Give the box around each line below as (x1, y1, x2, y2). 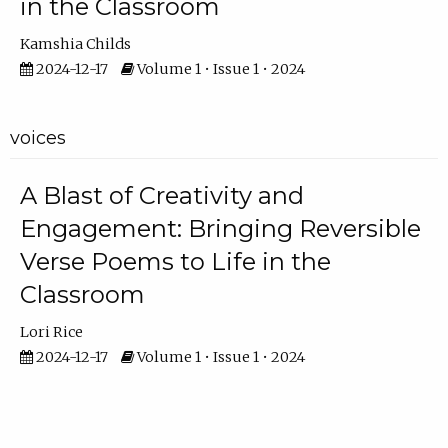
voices (9, 126, 66, 149)
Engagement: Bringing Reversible (19, 213, 421, 243)
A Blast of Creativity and (19, 180, 304, 210)
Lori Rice (19, 322, 83, 341)
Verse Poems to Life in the (19, 246, 331, 276)
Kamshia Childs (19, 35, 131, 54)
